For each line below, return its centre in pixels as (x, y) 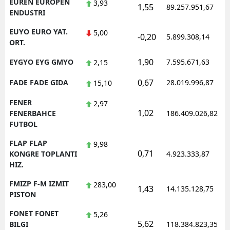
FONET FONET (34, 213)
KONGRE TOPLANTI (43, 154)
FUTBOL (23, 124)
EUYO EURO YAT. (39, 31)
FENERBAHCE (33, 113)
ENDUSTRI (27, 12)
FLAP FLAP (28, 143)
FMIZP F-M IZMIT (39, 183)
